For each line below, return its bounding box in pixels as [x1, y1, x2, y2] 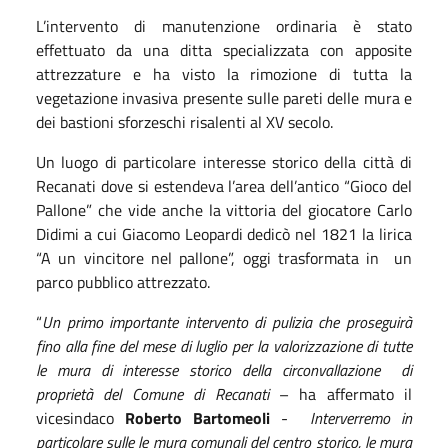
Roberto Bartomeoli [125, 405, 270, 430]
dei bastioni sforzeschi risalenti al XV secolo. [36, 109, 333, 134]
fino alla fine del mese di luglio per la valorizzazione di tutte [36, 333, 412, 358]
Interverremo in [310, 405, 412, 430]
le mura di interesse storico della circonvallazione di [36, 357, 412, 382]
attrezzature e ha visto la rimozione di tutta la [36, 61, 412, 86]
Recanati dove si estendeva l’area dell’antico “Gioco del [36, 173, 412, 198]
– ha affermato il [268, 381, 412, 406]
